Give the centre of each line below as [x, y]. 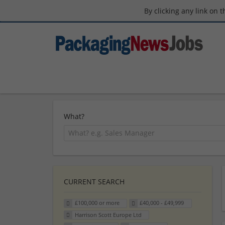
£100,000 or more [97, 203]
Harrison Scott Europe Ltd [108, 215]
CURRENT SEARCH [94, 181]
